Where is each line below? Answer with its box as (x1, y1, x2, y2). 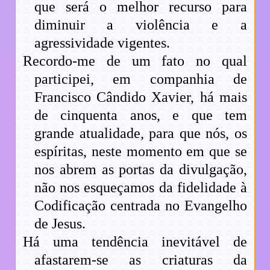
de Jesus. (34, 215, 86, 231)
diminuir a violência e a (34, 16, 247, 33)
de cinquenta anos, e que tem (34, 107, 247, 123)
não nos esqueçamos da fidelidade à (34, 179, 247, 195)
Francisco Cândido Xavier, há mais (34, 89, 247, 105)
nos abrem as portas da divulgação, (34, 161, 247, 177)
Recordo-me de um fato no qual (23, 52, 247, 69)
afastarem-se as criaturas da (34, 251, 247, 268)
